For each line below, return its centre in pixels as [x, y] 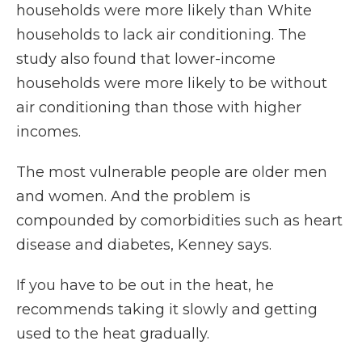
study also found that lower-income [146, 59]
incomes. [48, 132]
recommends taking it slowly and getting [167, 310]
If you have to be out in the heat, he [145, 286]
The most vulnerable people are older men [172, 173]
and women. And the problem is [133, 197]
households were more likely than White [164, 11]
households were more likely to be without [172, 84]
